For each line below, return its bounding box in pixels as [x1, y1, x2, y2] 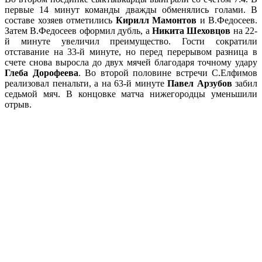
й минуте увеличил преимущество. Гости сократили [5, 36, 257, 47]
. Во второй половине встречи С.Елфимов [78, 68, 257, 78]
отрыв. [5, 99, 32, 110]
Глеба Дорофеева [5, 68, 78, 78]
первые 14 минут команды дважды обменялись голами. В [5, 5, 257, 15]
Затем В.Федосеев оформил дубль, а [5, 26, 152, 36]
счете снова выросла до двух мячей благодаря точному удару [5, 57, 257, 68]
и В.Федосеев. [196, 15, 257, 26]
